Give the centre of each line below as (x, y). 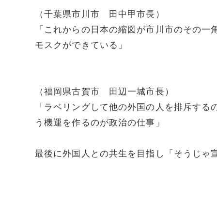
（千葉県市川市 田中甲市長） (100, 14)
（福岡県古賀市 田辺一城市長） (104, 92)
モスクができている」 (81, 45)
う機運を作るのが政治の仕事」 (100, 123)
